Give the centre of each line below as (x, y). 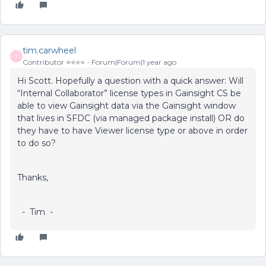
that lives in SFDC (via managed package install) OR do (131, 118)
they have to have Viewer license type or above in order (132, 131)
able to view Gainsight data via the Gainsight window (126, 106)
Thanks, (33, 178)
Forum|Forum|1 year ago (134, 62)
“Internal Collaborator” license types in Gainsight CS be (129, 93)
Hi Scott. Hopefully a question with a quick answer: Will (130, 81)
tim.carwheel (49, 50)
